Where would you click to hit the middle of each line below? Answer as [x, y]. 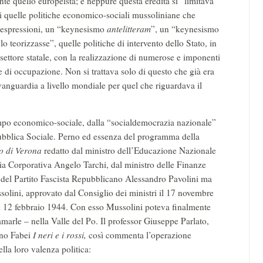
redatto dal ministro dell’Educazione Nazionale [130, 151]
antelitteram [129, 29]
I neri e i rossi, [61, 235]
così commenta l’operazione [140, 235]
